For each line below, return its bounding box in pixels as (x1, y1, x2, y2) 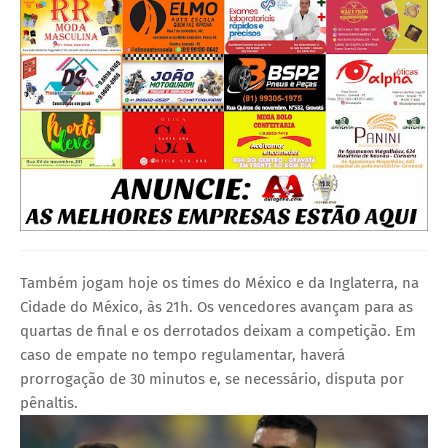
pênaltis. (20, 393, 78, 412)
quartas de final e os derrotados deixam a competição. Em (20, 321, 416, 340)
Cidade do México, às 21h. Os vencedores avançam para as (20, 297, 413, 316)
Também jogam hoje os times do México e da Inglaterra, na (20, 273, 419, 292)
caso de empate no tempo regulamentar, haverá (20, 345, 345, 364)
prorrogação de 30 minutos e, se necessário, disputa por (20, 369, 404, 388)
